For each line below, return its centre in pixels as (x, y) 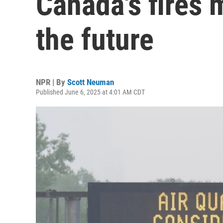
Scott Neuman (91, 82)
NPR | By (52, 82)
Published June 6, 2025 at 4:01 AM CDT (90, 92)
